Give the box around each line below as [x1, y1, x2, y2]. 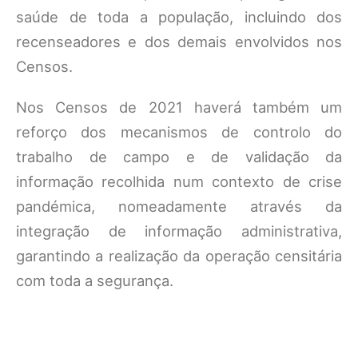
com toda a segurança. [16, 272, 173, 289]
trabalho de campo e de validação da [16, 148, 342, 165]
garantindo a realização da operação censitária [16, 247, 342, 265]
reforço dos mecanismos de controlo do [16, 123, 342, 141]
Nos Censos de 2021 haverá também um [16, 98, 342, 116]
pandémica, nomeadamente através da [16, 197, 342, 215]
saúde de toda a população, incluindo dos [16, 8, 342, 26]
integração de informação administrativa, [16, 222, 342, 240]
